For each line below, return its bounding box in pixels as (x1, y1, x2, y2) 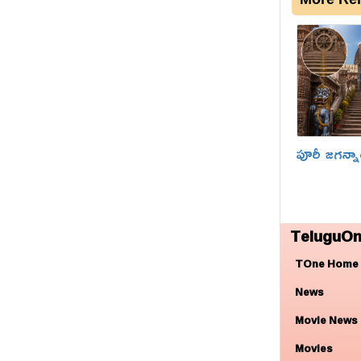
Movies (295, 338, 333, 359)
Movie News (295, 310, 358, 330)
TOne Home (295, 254, 359, 274)
